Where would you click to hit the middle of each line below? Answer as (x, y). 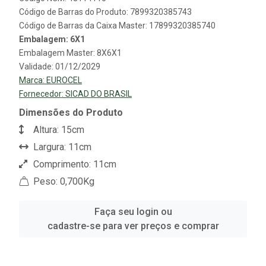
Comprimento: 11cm (74, 164)
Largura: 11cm (61, 147)
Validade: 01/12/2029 (60, 67)
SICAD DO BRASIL (99, 94)
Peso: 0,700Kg (63, 182)
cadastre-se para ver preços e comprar (133, 226)
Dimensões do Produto (71, 113)
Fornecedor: (42, 94)
